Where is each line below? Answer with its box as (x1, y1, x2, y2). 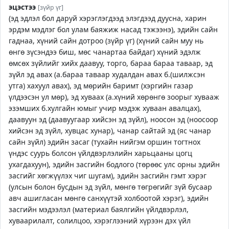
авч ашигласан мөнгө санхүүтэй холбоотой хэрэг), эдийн (9, 193, 209, 203)
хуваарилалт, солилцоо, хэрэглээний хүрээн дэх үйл (9, 216, 191, 225)
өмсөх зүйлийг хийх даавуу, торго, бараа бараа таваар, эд (9, 58, 213, 68)
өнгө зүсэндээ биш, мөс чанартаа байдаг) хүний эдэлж (9, 47, 201, 57)
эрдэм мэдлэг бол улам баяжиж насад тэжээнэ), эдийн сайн (9, 25, 218, 34)
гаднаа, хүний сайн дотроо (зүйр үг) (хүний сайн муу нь (9, 36, 203, 45)
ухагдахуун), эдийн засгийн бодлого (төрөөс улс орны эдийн (9, 159, 220, 169)
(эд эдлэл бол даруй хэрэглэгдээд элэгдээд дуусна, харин (9, 13, 207, 23)
